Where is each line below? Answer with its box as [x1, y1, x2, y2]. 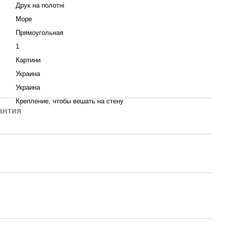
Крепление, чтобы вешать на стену [16, 97, 124, 105]
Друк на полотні [16, 2, 64, 9]
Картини [16, 56, 41, 64]
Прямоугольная [16, 29, 63, 36]
